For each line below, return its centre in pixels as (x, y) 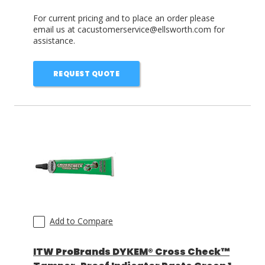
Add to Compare (81, 221)
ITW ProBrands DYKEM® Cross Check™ (131, 252)
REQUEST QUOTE (86, 74)
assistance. (54, 41)
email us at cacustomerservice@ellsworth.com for (129, 29)
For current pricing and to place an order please (124, 18)
